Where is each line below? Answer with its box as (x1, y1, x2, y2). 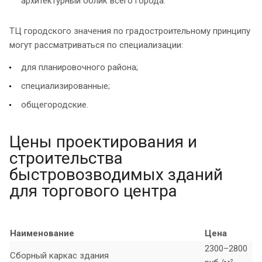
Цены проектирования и (9, 132, 197, 151)
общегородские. (21, 99, 88, 110)
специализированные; (21, 80, 110, 91)
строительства (9, 148, 123, 168)
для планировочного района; (21, 61, 138, 73)
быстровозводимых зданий (9, 164, 223, 184)
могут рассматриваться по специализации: (9, 39, 183, 50)
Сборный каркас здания (10, 250, 109, 261)
